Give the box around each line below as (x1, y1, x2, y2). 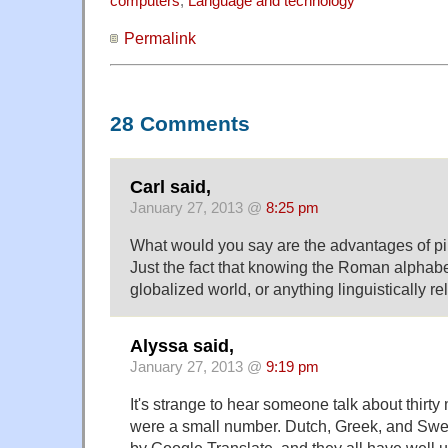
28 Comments (110, 111, 250, 136)
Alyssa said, (130, 335, 234, 356)
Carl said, (130, 177, 211, 198)
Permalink (124, 28, 196, 47)
